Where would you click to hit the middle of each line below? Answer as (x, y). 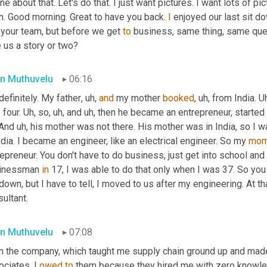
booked (178, 98)
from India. (234, 98)
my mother (138, 98)
